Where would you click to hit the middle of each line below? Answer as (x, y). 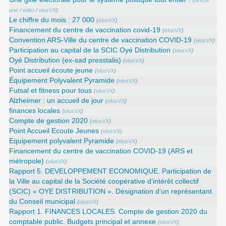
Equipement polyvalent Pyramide (62, 141)
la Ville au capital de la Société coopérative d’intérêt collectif (104, 182)
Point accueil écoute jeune (51, 71)
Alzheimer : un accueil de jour (56, 101)
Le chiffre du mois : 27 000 (52, 20)
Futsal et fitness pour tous (51, 91)
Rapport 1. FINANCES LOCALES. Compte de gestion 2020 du (108, 212)
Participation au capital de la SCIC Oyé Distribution (90, 50)
